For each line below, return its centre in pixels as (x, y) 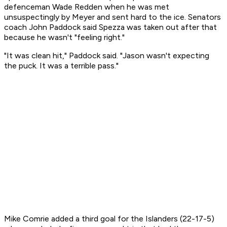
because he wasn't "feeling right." (64, 37)
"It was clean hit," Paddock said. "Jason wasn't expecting (107, 56)
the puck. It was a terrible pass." (61, 66)
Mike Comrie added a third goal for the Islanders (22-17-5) (109, 219)
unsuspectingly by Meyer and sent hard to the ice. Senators (112, 17)
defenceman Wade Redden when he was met (87, 7)
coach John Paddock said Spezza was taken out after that (110, 27)
